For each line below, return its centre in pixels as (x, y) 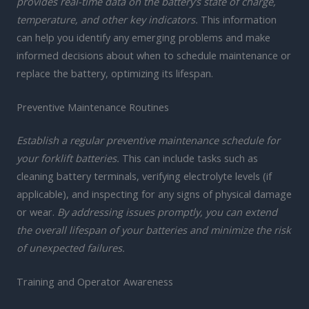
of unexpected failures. (71, 248)
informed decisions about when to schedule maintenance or (154, 55)
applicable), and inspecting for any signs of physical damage (154, 194)
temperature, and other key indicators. (107, 19)
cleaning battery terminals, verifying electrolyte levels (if (144, 176)
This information (237, 19)
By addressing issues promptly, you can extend (167, 212)
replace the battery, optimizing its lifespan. (115, 73)
